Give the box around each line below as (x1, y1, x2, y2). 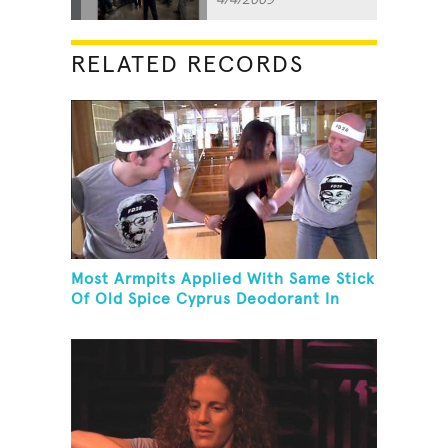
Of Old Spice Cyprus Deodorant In (71, 291, 341, 308)
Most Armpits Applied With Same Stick (71, 271, 376, 288)
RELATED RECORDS (71, 52, 305, 77)
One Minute (71, 311, 165, 328)
